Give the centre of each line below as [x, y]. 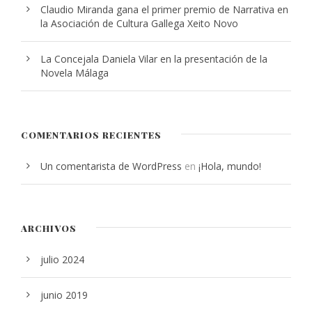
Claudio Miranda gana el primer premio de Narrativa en [164, 9]
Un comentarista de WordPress [111, 166]
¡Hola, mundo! [230, 166]
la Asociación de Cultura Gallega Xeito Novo [139, 23]
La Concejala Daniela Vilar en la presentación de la [154, 58]
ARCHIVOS [49, 228]
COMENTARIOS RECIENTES [91, 134]
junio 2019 [64, 295]
